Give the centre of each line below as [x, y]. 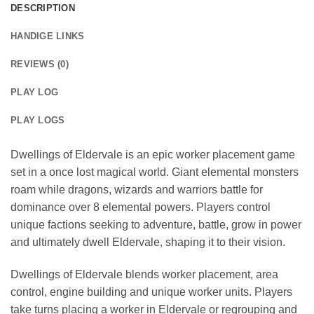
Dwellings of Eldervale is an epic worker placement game [153, 155]
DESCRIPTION [43, 8]
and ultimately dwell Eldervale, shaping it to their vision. [148, 243]
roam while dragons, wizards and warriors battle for [137, 190]
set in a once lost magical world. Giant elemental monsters [155, 172]
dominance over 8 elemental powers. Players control [141, 207]
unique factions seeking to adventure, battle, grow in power [156, 225]
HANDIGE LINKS [48, 36]
